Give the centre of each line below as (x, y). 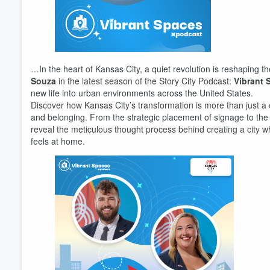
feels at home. (58, 141)
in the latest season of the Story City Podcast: (145, 81)
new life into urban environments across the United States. (142, 93)
